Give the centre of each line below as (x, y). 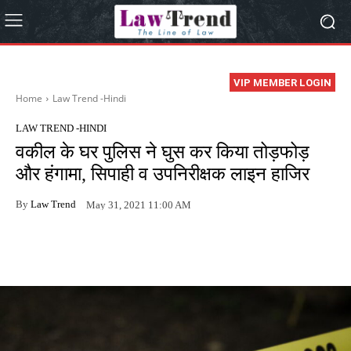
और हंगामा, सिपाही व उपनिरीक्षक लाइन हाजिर (163, 174)
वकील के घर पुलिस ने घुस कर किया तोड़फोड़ (163, 152)
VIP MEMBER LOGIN (282, 83)
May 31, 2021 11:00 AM (139, 204)
